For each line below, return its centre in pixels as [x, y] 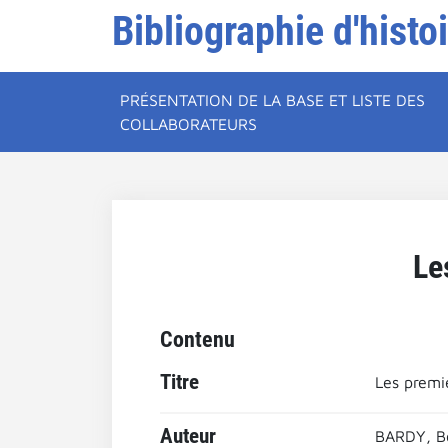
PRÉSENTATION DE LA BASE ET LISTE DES [272, 100]
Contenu [197, 339]
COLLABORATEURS [188, 124]
